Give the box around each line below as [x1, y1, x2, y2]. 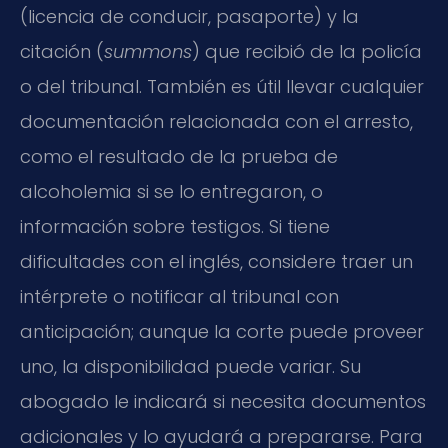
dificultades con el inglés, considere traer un [20, 248, 413, 274]
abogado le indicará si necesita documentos [20, 388, 426, 414]
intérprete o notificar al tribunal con [20, 283, 339, 309]
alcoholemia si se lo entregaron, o [20, 178, 323, 204]
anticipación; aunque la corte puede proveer [20, 318, 424, 344]
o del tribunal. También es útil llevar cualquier [20, 73, 424, 99]
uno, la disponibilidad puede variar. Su [20, 353, 361, 379]
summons [104, 38, 192, 64]
